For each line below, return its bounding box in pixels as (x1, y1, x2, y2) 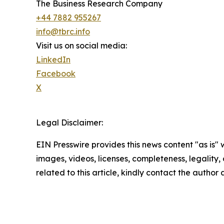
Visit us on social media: (36, 40, 127, 50)
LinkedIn (36, 54, 70, 64)
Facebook (36, 68, 75, 78)
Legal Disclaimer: (36, 117, 103, 127)
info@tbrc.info (36, 26, 90, 36)
